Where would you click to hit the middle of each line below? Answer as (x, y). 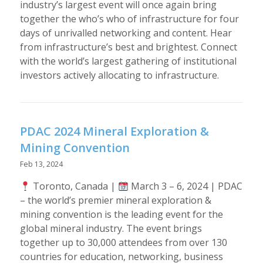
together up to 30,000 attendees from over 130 (123, 243)
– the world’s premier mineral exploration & (115, 200)
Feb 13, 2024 (41, 164)
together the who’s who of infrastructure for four (129, 19)
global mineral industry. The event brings (111, 229)
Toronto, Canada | (74, 186)
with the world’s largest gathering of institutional (128, 61)
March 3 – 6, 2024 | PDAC (186, 186)
